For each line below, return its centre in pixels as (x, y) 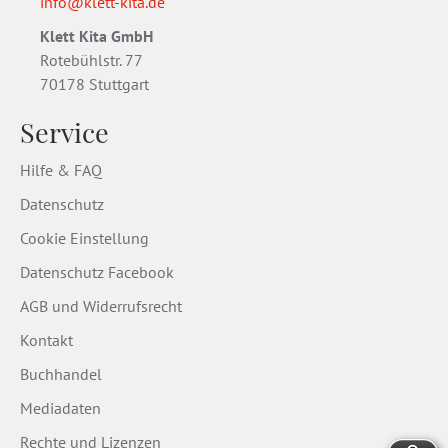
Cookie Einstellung (84, 237)
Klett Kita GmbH (96, 35)
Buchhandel (61, 373)
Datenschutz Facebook (97, 271)
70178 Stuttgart (94, 83)
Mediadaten (60, 407)
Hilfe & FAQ (61, 169)
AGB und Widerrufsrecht (101, 305)
